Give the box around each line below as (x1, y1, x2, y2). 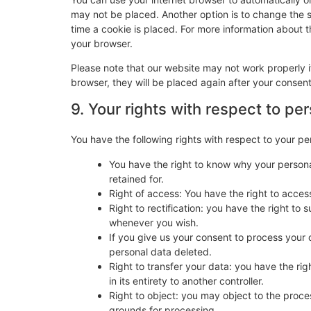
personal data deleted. (109, 245, 212, 258)
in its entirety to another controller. (109, 274, 264, 287)
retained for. (109, 172, 164, 185)
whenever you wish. (109, 216, 199, 228)
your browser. (71, 37, 133, 49)
